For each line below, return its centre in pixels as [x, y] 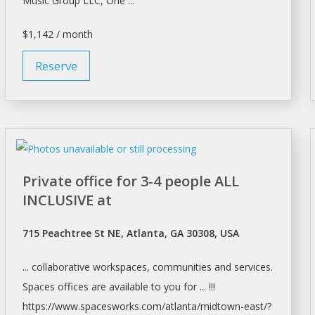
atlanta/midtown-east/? [218, 307]
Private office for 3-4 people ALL [130, 181]
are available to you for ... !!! [152, 287]
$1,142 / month [57, 34]
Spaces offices [55, 287]
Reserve [56, 66]
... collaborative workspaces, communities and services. [147, 267]
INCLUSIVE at [67, 200]
